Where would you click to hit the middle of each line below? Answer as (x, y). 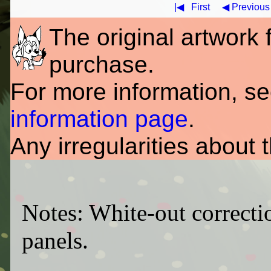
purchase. (101, 64)
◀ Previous (246, 7)
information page (99, 118)
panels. (55, 240)
